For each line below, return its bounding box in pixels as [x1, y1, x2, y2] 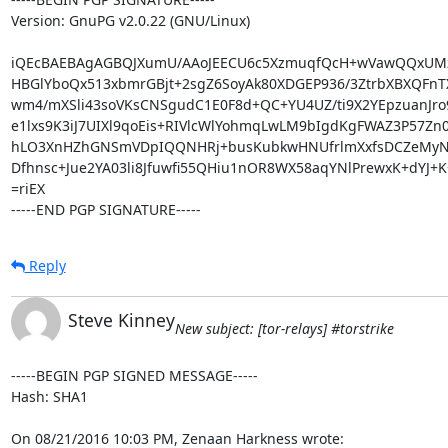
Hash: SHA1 [10, 386, 88, 406]
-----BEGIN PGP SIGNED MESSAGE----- [10, 365, 258, 385]
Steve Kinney [67, 307, 175, 332]
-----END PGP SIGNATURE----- [10, 199, 201, 219]
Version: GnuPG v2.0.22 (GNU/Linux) [10, 10, 250, 30]
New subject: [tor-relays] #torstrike [174, 318, 394, 338]
